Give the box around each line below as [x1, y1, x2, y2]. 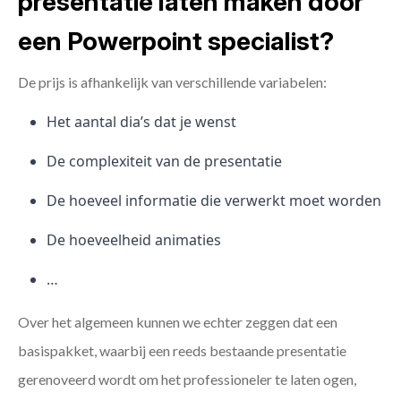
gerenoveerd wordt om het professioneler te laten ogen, [18, 371, 356, 388]
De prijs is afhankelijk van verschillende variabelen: [18, 73, 327, 91]
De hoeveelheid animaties [47, 230, 221, 251]
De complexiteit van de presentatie [47, 151, 282, 172]
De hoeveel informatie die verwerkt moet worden [47, 191, 381, 211]
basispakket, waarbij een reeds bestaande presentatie [18, 342, 346, 360]
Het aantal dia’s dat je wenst [47, 112, 236, 132]
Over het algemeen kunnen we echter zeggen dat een [18, 313, 337, 331]
